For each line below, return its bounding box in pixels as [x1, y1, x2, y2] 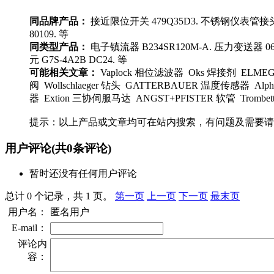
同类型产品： [29, 41, 88, 52]
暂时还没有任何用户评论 [29, 168, 137, 179]
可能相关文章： [29, 67, 98, 78]
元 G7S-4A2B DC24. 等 [29, 54, 127, 65]
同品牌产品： [29, 15, 88, 26]
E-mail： [12, 223, 47, 234]
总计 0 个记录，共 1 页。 [5, 191, 115, 202]
